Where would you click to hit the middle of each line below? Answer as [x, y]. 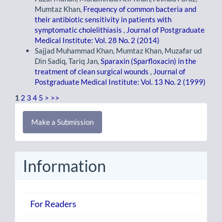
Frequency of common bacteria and [140, 9]
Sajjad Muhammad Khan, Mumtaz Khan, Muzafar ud [118, 51]
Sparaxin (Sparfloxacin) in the [148, 61]
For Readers [53, 204]
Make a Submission [62, 122]
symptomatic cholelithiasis [79, 30]
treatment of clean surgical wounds [92, 72]
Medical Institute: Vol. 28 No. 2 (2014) [97, 40]
